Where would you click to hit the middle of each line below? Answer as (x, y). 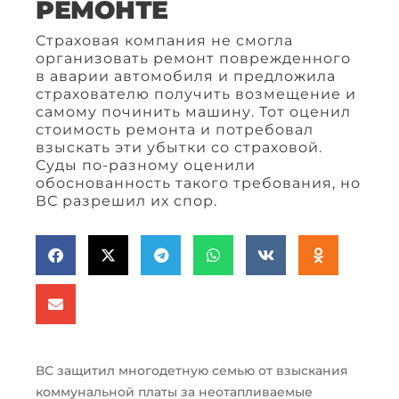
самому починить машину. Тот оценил (193, 112)
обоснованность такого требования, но (198, 183)
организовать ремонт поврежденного (193, 59)
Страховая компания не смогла (164, 41)
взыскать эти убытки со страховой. (179, 148)
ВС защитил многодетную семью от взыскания (192, 371)
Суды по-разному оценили (146, 166)
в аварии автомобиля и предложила (186, 77)
